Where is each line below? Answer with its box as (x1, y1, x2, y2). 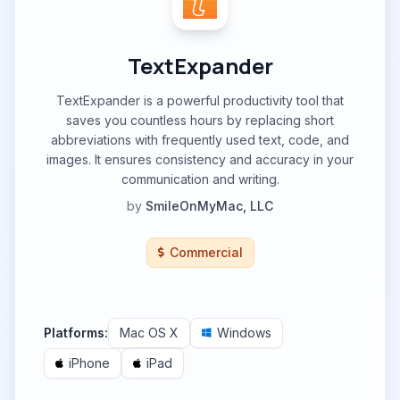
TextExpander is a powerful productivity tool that (56, 93, 344, 108)
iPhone (69, 355, 110, 371)
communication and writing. (121, 171, 279, 187)
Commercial (169, 245, 243, 260)
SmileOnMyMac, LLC (146, 198, 273, 213)
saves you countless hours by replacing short (66, 112, 334, 128)
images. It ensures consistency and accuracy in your (46, 152, 354, 167)
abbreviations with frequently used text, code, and (51, 132, 349, 147)
